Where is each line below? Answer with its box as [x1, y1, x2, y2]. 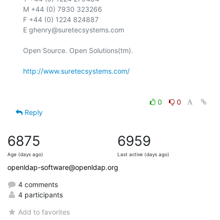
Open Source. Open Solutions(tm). [23, 46, 133, 55]
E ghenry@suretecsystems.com [23, 25, 124, 34]
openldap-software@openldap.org [7, 163, 118, 171]
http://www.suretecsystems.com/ [23, 66, 130, 75]
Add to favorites [18, 207, 70, 216]
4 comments [16, 180, 58, 189]
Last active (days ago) [117, 151, 169, 157]
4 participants [16, 190, 63, 199]
